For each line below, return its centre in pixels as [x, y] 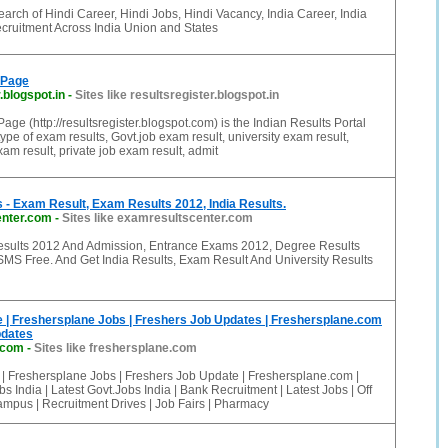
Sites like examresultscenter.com [157, 218]
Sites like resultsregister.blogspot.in [177, 95]
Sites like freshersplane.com [115, 348]
